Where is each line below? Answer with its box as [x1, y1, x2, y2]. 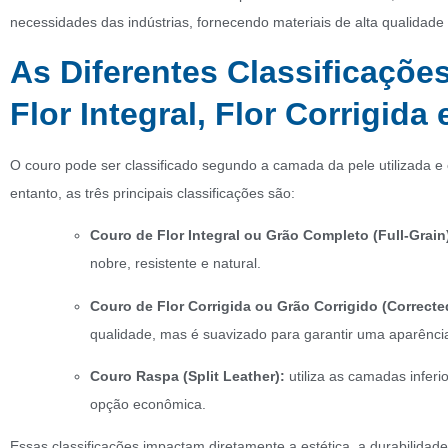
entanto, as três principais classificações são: [10, 184, 295, 201]
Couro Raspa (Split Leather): [90, 367, 285, 384]
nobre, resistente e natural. [90, 255, 261, 272]
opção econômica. [90, 395, 206, 412]
